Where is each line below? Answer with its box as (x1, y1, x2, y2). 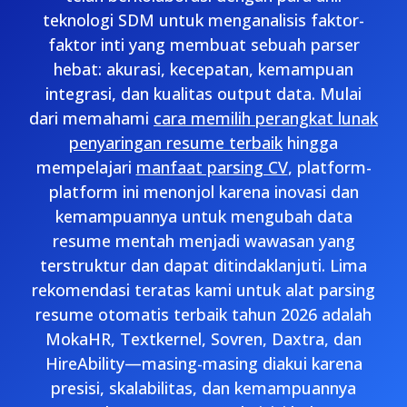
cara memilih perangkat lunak (154, 107, 378, 129)
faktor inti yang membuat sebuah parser (47, 34, 360, 55)
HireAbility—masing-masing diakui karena (45, 352, 362, 374)
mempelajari (35, 156, 136, 178)
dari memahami (29, 107, 154, 129)
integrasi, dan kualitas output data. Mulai (45, 83, 362, 104)
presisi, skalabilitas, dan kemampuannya (51, 377, 356, 399)
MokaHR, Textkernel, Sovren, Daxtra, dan (45, 328, 362, 350)
